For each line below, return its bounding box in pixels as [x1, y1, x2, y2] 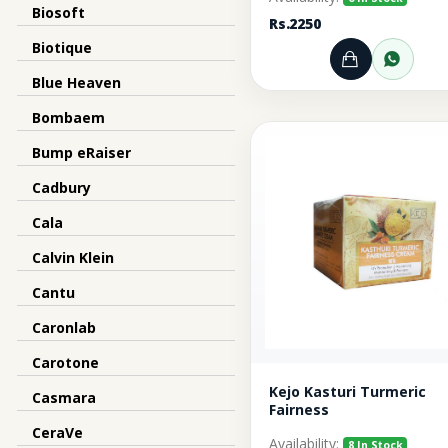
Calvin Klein [32, 248, 114, 267]
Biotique [32, 38, 92, 57]
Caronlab [32, 318, 96, 337]
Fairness [269, 399, 330, 419]
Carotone [32, 353, 99, 372]
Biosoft [32, 3, 85, 22]
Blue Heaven [32, 73, 121, 92]
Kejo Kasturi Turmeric [269, 381, 427, 401]
